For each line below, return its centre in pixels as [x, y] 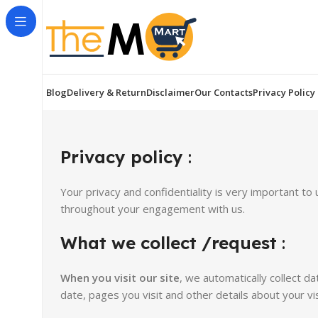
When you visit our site [120, 278]
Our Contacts [224, 92]
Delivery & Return [106, 92]
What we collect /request [169, 243]
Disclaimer [170, 92]
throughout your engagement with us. [153, 209]
